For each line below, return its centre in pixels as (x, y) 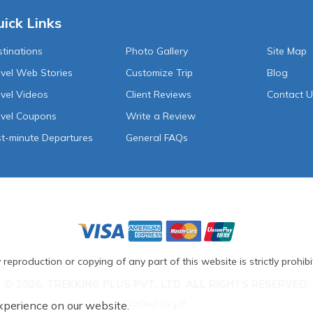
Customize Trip (160, 73)
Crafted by (147, 304)
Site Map (287, 51)
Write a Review (161, 116)
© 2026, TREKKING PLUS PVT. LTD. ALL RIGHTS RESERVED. (156, 284)
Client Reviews (159, 95)
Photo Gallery (157, 51)
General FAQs (157, 138)
